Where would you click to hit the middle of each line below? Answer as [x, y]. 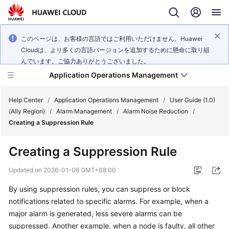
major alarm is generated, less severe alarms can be [95, 213]
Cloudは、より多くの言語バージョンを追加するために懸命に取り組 [115, 50]
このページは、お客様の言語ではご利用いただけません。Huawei [112, 39]
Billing [28, 202]
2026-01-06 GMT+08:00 [80, 170]
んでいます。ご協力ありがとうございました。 [85, 61]
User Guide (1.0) [192, 100]
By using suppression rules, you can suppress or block [99, 189]
